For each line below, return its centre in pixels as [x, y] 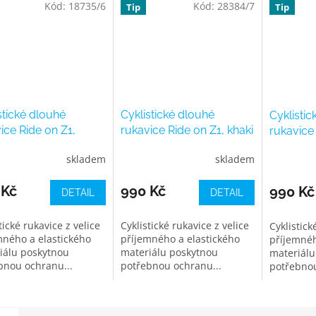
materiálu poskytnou [169, 252]
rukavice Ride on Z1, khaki [187, 130]
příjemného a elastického [180, 238]
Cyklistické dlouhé [167, 114]
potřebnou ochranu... [171, 265]
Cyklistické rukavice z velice [184, 225]
